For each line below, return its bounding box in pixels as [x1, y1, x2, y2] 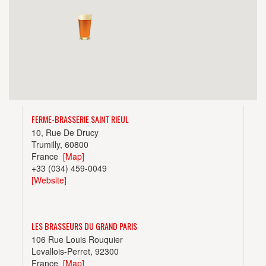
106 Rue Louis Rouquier [31, 233, 123, 245]
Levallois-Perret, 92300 [31, 245, 119, 257]
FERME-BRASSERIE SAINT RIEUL [31, 113, 129, 125]
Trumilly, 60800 [31, 138, 89, 150]
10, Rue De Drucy [31, 126, 99, 138]
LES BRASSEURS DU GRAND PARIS [31, 220, 138, 232]
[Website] [31, 174, 67, 186]
